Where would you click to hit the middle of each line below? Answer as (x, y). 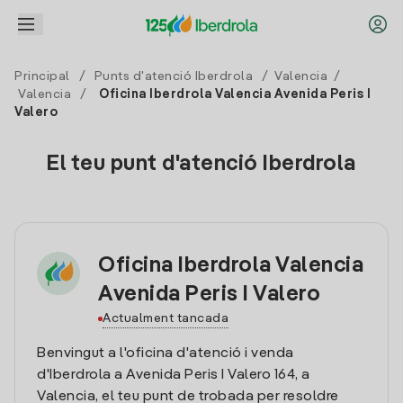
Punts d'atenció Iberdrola (173, 76)
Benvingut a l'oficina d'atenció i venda (166, 354)
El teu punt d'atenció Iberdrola (201, 165)
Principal (42, 76)
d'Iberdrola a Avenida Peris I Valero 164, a (174, 375)
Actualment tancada (166, 318)
